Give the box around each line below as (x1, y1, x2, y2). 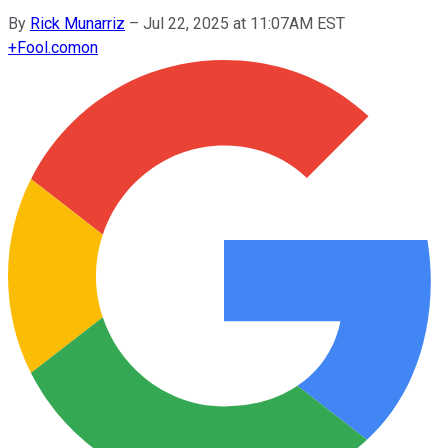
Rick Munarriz (30, 13, 125, 33)
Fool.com (17, 37, 81, 57)
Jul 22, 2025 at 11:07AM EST (143, 13, 345, 33)
